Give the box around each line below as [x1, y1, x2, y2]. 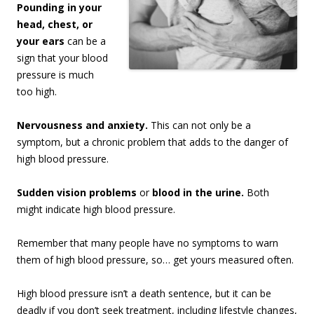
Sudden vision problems [17, 186, 137, 200]
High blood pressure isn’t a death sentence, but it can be [17, 287, 271, 301]
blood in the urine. [152, 186, 244, 200]
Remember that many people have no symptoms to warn [17, 236, 278, 250]
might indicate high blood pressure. [17, 203, 175, 217]
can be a [64, 34, 106, 48]
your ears [17, 34, 64, 48]
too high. [17, 85, 57, 99]
